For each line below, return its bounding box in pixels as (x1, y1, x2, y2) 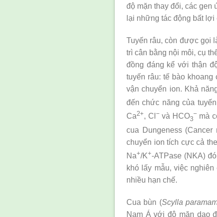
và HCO (159, 112, 190, 121)
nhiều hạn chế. (126, 175, 177, 184)
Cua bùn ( (126, 198, 162, 206)
